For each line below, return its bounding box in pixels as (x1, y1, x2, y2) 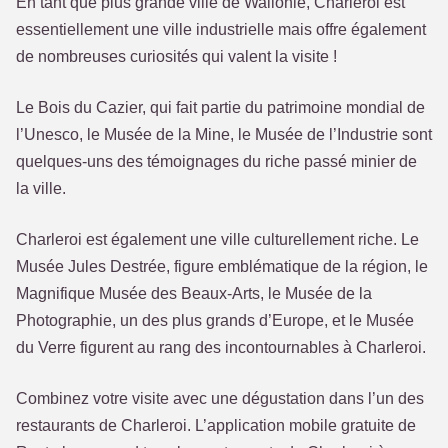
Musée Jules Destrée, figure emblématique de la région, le (16, 258, 428, 275)
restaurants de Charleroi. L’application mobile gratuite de (16, 417, 416, 434)
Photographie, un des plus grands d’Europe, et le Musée (16, 312, 414, 329)
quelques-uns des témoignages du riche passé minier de (16, 153, 417, 170)
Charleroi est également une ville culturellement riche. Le (16, 231, 419, 248)
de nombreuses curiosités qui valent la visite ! (16, 48, 337, 65)
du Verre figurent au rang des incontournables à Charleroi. (16, 339, 426, 356)
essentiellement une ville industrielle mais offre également (16, 21, 426, 38)
